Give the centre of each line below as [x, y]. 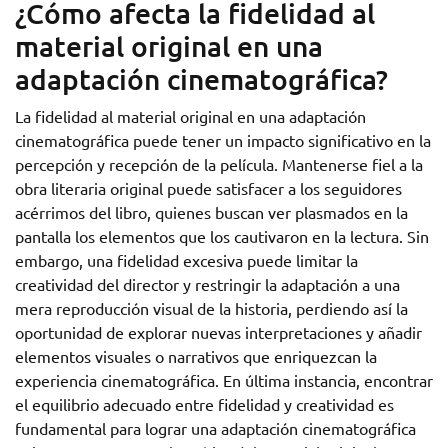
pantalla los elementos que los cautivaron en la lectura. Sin [222, 236]
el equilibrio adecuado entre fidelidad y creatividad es [204, 404]
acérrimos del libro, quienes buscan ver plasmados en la [211, 212]
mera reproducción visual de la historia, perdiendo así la [211, 308]
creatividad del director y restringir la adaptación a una [207, 284]
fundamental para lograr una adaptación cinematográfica [215, 428]
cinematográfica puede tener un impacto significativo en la [223, 140]
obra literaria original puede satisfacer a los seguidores [208, 188]
